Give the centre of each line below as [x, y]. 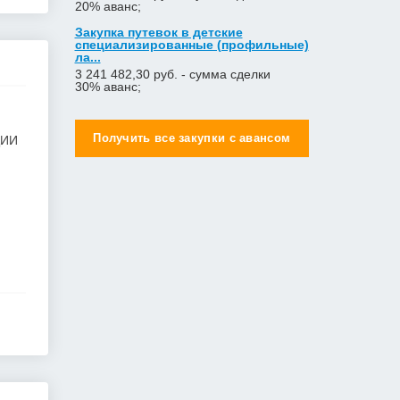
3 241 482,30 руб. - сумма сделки [172, 74]
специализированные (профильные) [192, 45]
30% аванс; [108, 87]
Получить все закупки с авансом [192, 138]
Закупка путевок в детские [158, 32]
